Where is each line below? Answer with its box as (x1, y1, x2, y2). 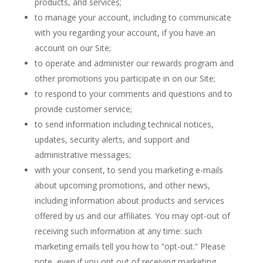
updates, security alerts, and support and (34, 134, 190, 145)
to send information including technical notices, (34, 119, 214, 130)
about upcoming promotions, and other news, (34, 180, 210, 191)
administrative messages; (34, 149, 131, 160)
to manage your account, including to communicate (34, 12, 231, 23)
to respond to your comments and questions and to (34, 88, 232, 99)
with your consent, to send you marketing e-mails (34, 164, 223, 176)
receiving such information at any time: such (34, 225, 202, 237)
